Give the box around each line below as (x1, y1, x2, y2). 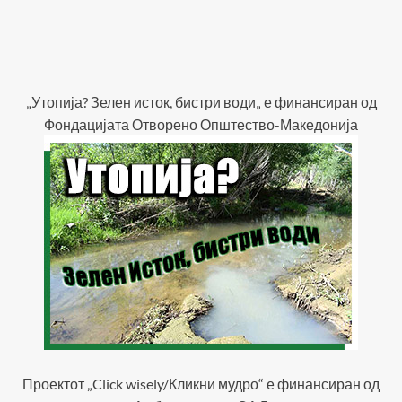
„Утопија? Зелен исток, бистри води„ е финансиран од (25, 93, 377, 111)
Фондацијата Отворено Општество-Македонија (44, 116, 358, 134)
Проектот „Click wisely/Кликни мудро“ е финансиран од (22, 375, 380, 393)
